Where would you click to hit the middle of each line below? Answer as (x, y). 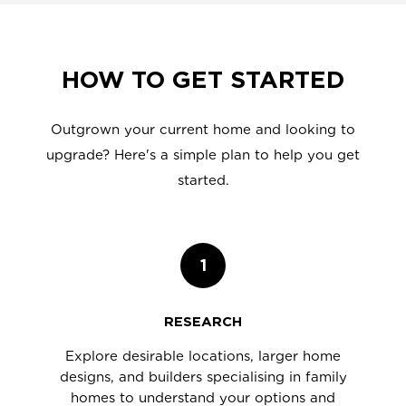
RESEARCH (203, 322)
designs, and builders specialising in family (203, 377)
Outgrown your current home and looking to (203, 129)
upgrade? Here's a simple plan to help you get (203, 155)
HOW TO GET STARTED (203, 79)
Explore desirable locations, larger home (203, 356)
